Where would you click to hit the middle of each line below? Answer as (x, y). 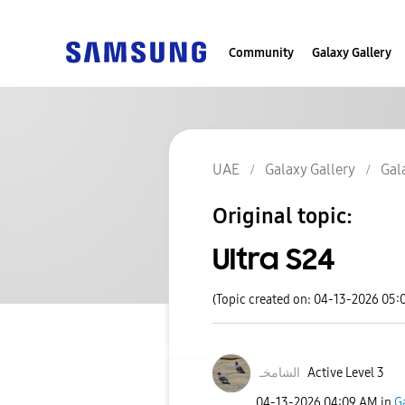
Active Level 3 (345, 373)
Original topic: (283, 217)
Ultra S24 (274, 260)
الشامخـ (280, 373)
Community (261, 52)
